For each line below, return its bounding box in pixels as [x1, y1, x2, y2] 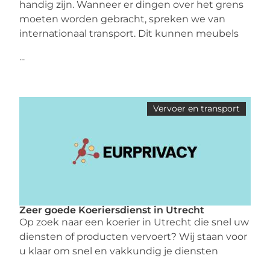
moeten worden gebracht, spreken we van [19, 13, 226, 25]
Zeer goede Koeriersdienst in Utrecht [19, 204, 205, 216]
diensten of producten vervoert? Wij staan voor [19, 230, 248, 242]
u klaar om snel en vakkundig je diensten [19, 245, 219, 257]
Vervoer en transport [152, 102, 240, 114]
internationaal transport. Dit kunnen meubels [19, 28, 239, 40]
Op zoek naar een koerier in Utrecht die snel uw [19, 216, 250, 228]
